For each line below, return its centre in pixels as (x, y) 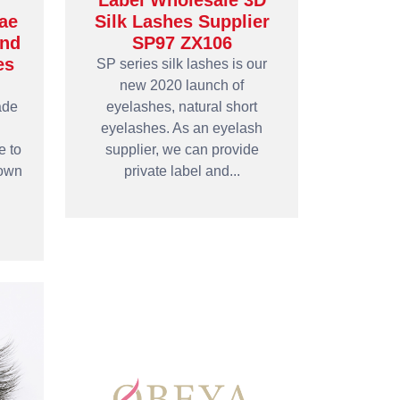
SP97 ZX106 (182, 43)
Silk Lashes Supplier (182, 21)
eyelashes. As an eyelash (182, 128)
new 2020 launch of (182, 85)
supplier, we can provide (182, 150)
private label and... (182, 171)
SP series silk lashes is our (182, 64)
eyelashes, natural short (182, 107)
